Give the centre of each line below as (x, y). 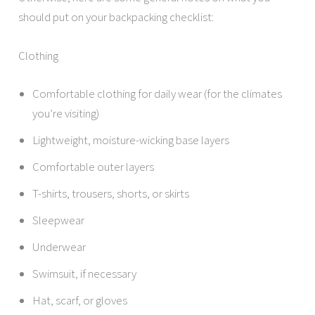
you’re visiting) (66, 113)
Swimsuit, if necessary (85, 273)
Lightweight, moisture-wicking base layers (131, 140)
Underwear (59, 246)
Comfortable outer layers (94, 166)
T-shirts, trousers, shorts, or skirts (111, 193)
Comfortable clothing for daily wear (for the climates (157, 93)
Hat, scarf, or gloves (80, 300)
